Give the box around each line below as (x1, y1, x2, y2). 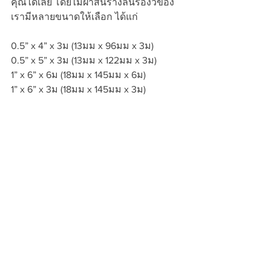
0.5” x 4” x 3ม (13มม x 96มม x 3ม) (11, 41, 154, 51)
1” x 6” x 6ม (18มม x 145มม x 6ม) (11, 70, 146, 80)
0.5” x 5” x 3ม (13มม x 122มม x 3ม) (11, 55, 157, 65)
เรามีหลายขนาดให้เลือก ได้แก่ (11, 11, 138, 22)
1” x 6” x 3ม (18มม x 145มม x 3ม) (11, 84, 146, 94)
